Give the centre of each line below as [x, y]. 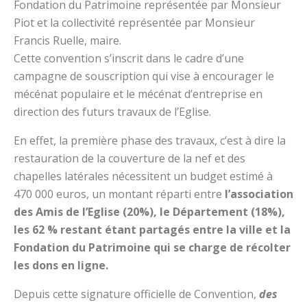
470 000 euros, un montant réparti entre [119, 194]
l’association [259, 194]
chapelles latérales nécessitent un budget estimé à [143, 176]
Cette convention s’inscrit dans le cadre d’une [129, 59]
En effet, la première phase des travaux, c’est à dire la [150, 141]
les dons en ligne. [61, 266]
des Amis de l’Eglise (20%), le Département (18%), [149, 212]
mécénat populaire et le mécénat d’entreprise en [138, 94]
